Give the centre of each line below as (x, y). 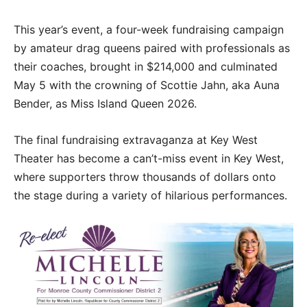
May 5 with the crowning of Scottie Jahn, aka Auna (147, 85)
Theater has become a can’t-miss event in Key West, (149, 159)
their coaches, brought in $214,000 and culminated (146, 67)
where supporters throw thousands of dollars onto (145, 177)
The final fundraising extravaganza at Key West (136, 140)
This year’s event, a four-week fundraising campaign (149, 30)
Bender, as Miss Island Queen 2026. (105, 104)
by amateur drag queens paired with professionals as (152, 48)
